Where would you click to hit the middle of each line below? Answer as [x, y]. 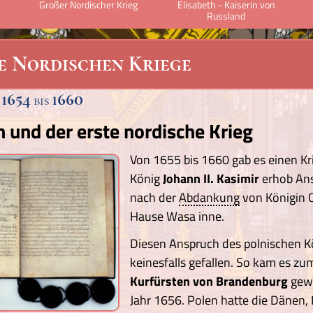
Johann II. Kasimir [212, 179]
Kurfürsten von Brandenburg [210, 281]
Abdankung [209, 197]
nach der [154, 197]
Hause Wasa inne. [177, 216]
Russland [226, 16]
